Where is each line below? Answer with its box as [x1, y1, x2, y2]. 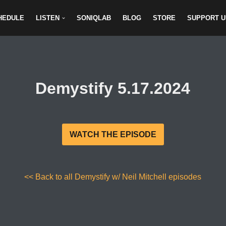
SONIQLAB [77, 14, 111, 22]
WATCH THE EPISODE [69, 130, 156, 139]
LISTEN [36, 14, 60, 22]
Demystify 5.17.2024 [35, 79, 191, 98]
